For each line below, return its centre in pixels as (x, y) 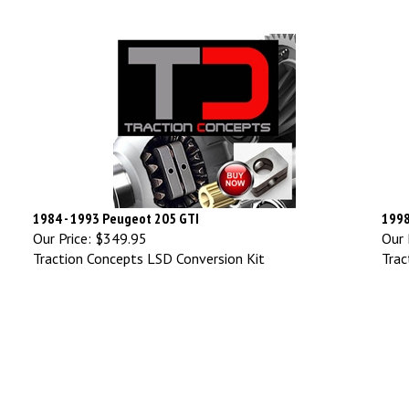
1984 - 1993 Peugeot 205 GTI (116, 210)
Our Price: (62, 230)
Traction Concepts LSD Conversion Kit (149, 250)
